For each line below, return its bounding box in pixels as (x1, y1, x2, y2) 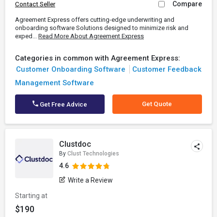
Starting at (15, 192, 47, 200)
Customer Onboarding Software (15, 65, 125, 74)
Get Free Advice (38, 101, 88, 108)
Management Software (15, 78, 94, 87)
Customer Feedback (132, 65, 201, 74)
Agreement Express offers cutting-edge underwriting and (15, 16, 174, 23)
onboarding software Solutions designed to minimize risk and (15, 24, 188, 31)
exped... (15, 32, 38, 40)
